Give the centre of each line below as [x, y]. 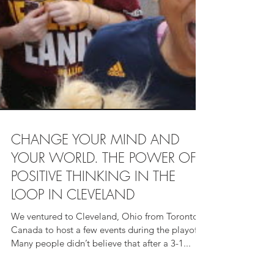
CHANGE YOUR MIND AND [95, 183]
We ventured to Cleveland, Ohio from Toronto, [106, 260]
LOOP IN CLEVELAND [73, 239]
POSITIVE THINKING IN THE [93, 220]
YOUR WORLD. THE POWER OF [104, 202]
